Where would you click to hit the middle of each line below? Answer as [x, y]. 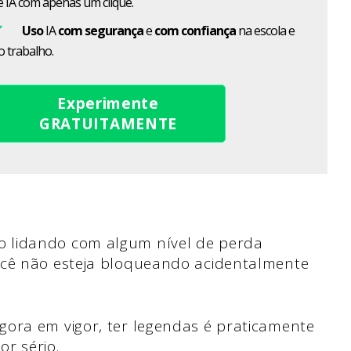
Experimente [108, 104]
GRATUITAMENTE [108, 124]
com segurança [101, 31]
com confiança [195, 31]
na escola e [265, 31]
